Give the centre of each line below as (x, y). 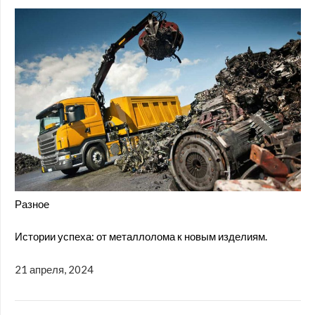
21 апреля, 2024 (54, 269)
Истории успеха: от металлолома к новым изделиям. (141, 237)
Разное (32, 204)
